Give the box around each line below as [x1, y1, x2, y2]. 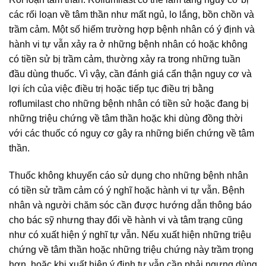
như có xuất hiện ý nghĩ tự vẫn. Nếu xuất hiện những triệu [9, 230, 251, 240]
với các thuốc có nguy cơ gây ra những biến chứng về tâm [9, 128, 254, 139]
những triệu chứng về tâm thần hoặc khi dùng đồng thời [9, 113, 243, 124]
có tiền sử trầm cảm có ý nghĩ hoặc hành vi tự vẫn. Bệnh [9, 185, 245, 196]
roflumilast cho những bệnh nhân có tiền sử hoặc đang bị [9, 99, 249, 109]
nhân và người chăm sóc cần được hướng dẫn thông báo [9, 200, 252, 211]
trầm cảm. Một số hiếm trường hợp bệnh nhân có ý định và [9, 24, 255, 35]
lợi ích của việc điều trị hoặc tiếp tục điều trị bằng [9, 84, 214, 94]
